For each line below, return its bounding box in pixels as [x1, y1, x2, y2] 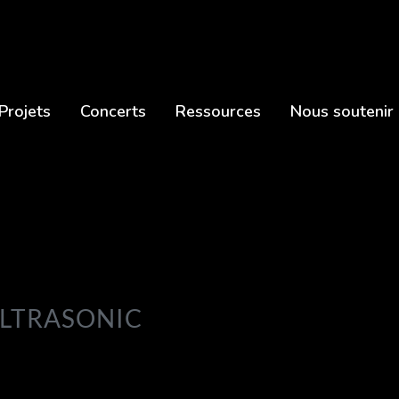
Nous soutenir [289, 101, 394, 122]
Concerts [79, 101, 146, 122]
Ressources [175, 101, 261, 122]
